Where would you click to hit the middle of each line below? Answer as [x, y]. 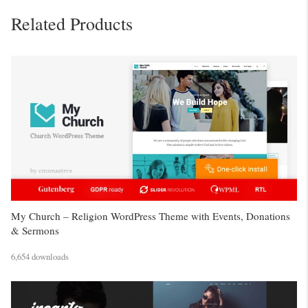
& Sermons [35, 231]
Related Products [72, 23]
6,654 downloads [40, 256]
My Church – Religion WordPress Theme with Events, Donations [151, 216]
